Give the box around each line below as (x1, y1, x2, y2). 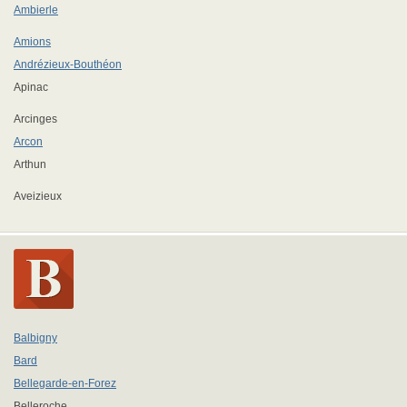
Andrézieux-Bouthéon (14, 58, 122, 71)
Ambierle (14, 4, 58, 16)
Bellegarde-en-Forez (14, 377, 116, 390)
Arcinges (14, 113, 57, 125)
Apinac (14, 81, 48, 94)
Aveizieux (14, 190, 62, 203)
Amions (14, 35, 51, 48)
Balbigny (14, 332, 57, 344)
